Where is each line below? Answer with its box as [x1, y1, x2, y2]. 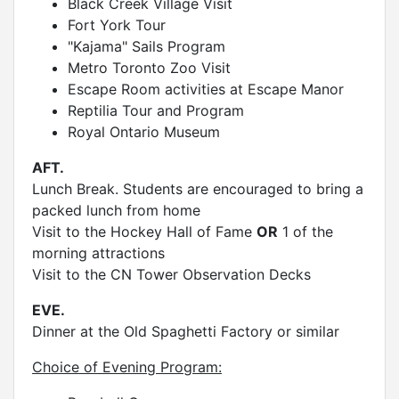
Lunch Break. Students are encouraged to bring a [32, 179, 363, 198]
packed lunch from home [32, 200, 200, 219]
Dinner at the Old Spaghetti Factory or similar [32, 322, 339, 340]
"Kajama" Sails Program [68, 37, 225, 55]
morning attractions [32, 243, 165, 262]
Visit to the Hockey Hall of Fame [32, 222, 256, 240]
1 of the [278, 222, 333, 240]
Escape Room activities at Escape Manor [68, 79, 344, 98]
